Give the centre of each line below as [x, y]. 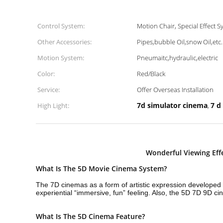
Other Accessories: [64, 42]
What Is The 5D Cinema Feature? [90, 216]
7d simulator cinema [172, 105]
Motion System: [61, 58]
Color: [46, 74]
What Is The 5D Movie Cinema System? [101, 168]
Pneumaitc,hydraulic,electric [177, 58]
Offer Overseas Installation [175, 90]
